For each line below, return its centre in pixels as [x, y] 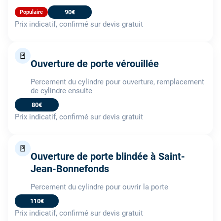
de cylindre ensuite [61, 91]
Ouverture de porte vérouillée [95, 63]
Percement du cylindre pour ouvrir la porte [99, 187]
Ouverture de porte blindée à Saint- [108, 156]
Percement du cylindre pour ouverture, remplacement [117, 82]
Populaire [31, 12]
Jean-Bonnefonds [70, 168]
